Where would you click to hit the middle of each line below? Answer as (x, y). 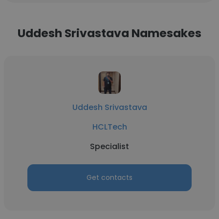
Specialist (109, 146)
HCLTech (109, 127)
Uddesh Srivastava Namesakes (109, 33)
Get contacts (109, 177)
